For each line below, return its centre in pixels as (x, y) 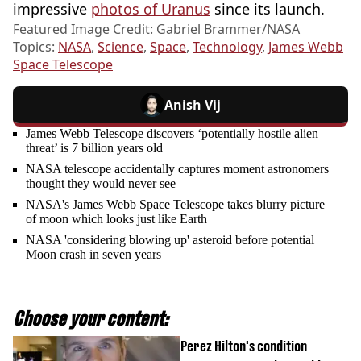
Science (120, 47)
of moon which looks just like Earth (116, 219)
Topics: (35, 47)
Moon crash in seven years (93, 255)
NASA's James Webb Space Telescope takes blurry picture (175, 205)
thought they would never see (101, 184)
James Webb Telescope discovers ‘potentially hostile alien (172, 134)
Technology (227, 47)
